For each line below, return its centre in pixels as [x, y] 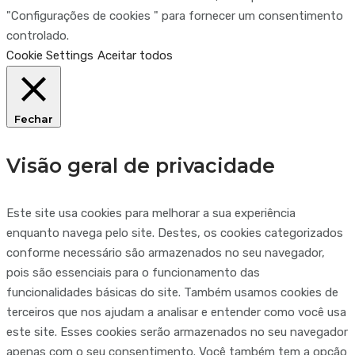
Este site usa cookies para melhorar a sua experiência [151, 214]
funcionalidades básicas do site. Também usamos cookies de [172, 293]
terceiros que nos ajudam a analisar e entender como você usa [176, 313]
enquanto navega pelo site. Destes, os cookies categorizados [175, 233]
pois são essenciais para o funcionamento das [133, 273]
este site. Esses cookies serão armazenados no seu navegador [177, 332]
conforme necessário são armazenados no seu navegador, [166, 253]
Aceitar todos [135, 55]
